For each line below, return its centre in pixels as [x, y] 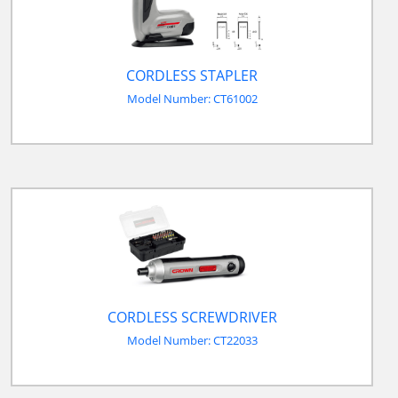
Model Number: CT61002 [192, 98]
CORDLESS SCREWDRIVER [192, 318]
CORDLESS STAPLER [192, 76]
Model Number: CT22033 [192, 340]
